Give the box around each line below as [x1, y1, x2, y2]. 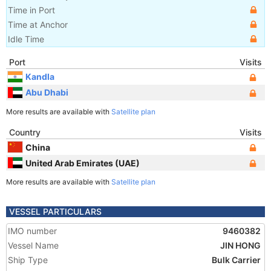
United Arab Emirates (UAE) [25, 157, 140, 168]
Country [9, 127, 41, 137]
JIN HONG [220, 240, 261, 250]
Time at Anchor [8, 19, 68, 30]
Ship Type [8, 255, 48, 265]
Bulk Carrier [212, 255, 261, 265]
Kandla [25, 71, 54, 82]
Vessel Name [8, 240, 59, 250]
